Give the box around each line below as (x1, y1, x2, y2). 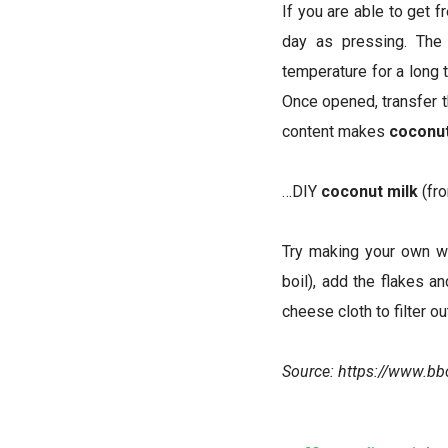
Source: (282, 362, 338, 382)
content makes (282, 122, 389, 142)
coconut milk (321, 182, 418, 202)
